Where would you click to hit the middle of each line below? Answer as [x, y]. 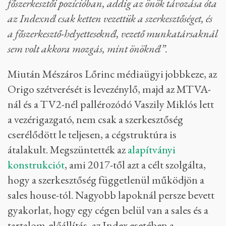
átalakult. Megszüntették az [68, 150]
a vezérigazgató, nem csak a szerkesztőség [95, 119]
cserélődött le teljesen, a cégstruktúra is [92, 134]
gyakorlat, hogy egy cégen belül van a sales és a [108, 210]
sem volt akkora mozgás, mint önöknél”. [88, 49]
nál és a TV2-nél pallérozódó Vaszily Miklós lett [111, 104]
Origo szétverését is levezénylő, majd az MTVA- [109, 89]
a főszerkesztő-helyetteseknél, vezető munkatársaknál [113, 34]
